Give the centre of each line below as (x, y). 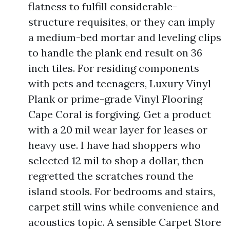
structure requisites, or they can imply (122, 22)
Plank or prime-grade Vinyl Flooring (115, 99)
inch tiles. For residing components (114, 68)
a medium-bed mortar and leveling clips (125, 37)
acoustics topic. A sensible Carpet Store (125, 222)
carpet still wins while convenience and (124, 207)
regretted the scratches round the (111, 176)
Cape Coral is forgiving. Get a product (120, 114)
